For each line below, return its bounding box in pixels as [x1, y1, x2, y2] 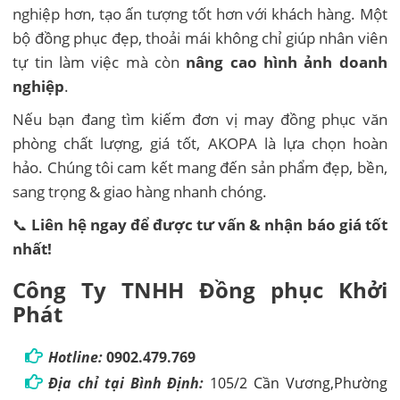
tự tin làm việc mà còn [12, 51, 187, 72]
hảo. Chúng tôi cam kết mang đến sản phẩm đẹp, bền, [12, 156, 387, 178]
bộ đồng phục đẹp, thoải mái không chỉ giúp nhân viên [12, 27, 387, 48]
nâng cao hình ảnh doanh [186, 51, 387, 72]
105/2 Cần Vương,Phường [210, 373, 387, 394]
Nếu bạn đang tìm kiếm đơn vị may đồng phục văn [12, 108, 387, 129]
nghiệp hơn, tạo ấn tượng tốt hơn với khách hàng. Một [12, 3, 387, 24]
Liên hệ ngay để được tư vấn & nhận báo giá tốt [31, 213, 387, 235]
